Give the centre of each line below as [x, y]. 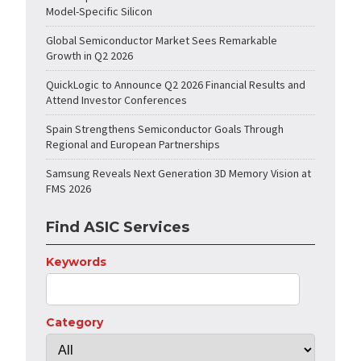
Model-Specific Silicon [100, 12]
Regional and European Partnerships [133, 145]
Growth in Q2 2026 [90, 56]
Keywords [77, 262]
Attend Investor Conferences [117, 100]
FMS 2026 [69, 189]
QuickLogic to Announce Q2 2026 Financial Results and [176, 85]
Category [75, 323]
